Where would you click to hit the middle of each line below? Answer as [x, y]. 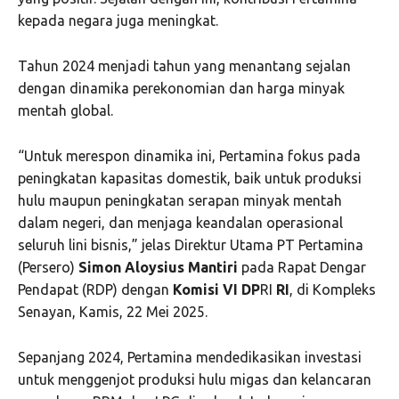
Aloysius [155, 268]
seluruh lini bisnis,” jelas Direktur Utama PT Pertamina [191, 245]
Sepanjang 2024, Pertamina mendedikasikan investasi [190, 358]
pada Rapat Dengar [302, 268]
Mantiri [213, 268]
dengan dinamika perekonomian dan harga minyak [181, 89]
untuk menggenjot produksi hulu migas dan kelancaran [195, 380]
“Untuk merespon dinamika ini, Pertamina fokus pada [189, 156]
